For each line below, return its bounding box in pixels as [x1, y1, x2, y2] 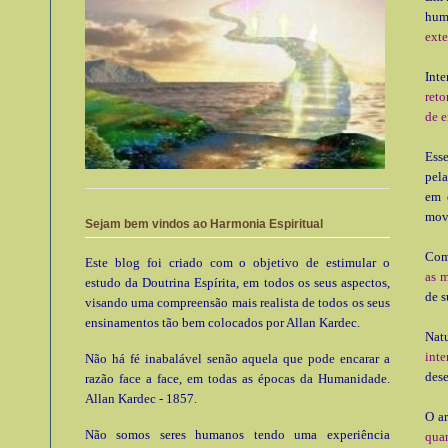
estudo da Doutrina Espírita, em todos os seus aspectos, [85, 274, 390, 290]
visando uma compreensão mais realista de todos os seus [85, 294, 390, 310]
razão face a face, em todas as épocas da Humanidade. [85, 370, 390, 386]
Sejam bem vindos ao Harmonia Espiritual [85, 216, 323, 231]
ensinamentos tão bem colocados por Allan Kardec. [85, 314, 360, 330]
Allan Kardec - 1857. [85, 390, 197, 406]
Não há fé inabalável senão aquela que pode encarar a [85, 350, 390, 366]
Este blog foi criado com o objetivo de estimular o [85, 254, 390, 270]
